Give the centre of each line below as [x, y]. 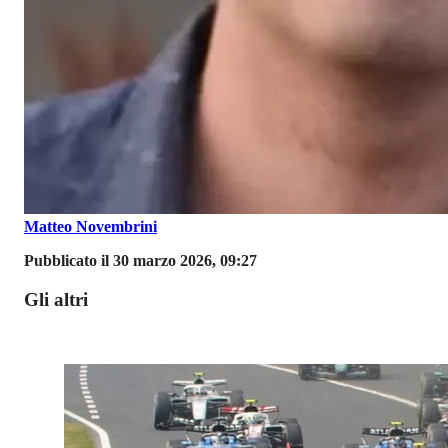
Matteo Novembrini [90, 227]
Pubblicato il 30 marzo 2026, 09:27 [140, 261]
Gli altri [56, 299]
